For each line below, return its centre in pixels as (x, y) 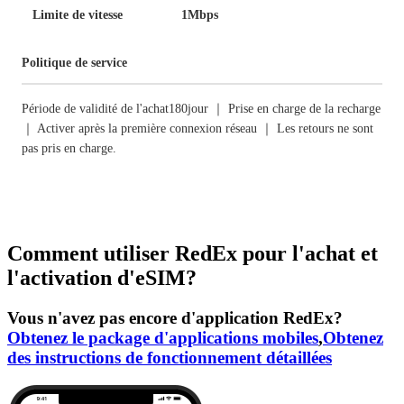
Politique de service (74, 63)
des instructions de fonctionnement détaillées (170, 357)
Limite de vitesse (78, 15)
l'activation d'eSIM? (102, 277)
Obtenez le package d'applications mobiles (163, 337)
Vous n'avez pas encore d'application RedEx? (175, 317)
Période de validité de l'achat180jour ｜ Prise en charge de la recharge (201, 109)
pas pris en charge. (69, 148)
